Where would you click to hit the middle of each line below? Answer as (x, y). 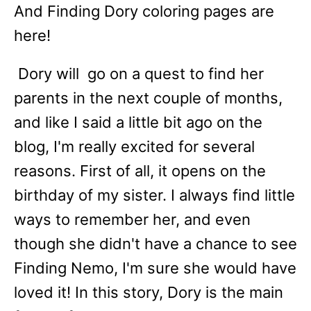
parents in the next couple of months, (148, 98)
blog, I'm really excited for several (134, 146)
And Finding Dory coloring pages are (144, 11)
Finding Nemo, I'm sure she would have (155, 268)
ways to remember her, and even (132, 219)
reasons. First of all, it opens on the (140, 171)
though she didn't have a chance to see (155, 244)
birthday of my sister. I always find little (154, 195)
